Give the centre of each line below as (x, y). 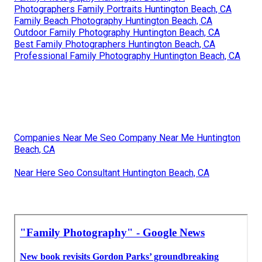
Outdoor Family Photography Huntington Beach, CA (117, 32)
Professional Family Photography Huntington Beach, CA (127, 56)
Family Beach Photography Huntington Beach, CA (113, 20)
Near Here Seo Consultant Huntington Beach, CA (112, 173)
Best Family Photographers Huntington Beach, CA (115, 44)
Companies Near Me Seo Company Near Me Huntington (127, 137)
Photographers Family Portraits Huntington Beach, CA (123, 9)
